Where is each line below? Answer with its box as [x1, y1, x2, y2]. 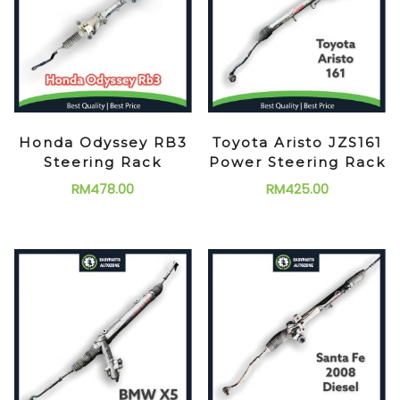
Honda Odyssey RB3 [18, 133, 187, 151]
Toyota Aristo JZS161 [212, 133, 382, 151]
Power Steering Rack [208, 153, 386, 171]
